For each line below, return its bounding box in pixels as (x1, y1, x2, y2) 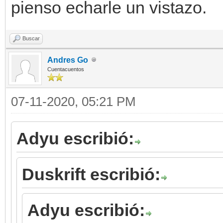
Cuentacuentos (47, 66, 84, 72)
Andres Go (47, 55, 88, 64)
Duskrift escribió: (22, 164, 160, 184)
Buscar (22, 35, 40, 41)
